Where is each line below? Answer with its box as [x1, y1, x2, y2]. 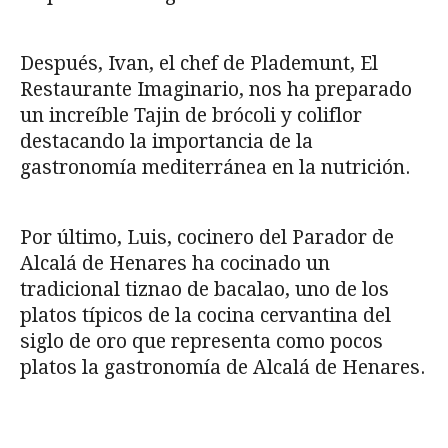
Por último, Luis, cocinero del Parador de [20, 225, 394, 249]
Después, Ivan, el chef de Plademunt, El [20, 51, 378, 75]
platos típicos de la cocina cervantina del [20, 303, 391, 327]
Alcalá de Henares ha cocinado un [20, 251, 330, 275]
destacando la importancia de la [20, 129, 313, 153]
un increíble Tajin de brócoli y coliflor [20, 103, 362, 127]
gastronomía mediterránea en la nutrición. [20, 155, 410, 179]
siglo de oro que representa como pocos [20, 329, 383, 353]
